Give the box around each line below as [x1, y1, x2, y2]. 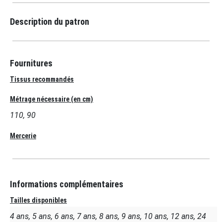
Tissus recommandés [10, 75, 74, 84]
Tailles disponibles [10, 196, 67, 205]
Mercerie [10, 132, 36, 140]
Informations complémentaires [10, 179, 123, 190]
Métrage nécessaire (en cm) [10, 95, 93, 104]
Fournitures [10, 58, 53, 69]
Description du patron [10, 16, 89, 27]
